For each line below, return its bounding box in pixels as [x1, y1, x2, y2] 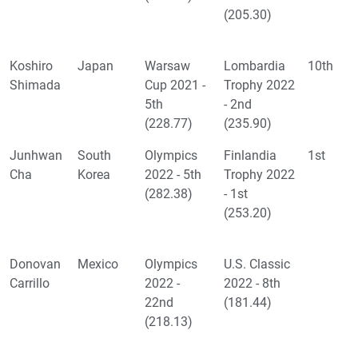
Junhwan [10, 148, 62, 164]
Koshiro [10, 58, 53, 74]
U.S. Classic [224, 257, 290, 272]
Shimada [10, 78, 61, 93]
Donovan [10, 257, 61, 272]
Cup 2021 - [145, 78, 205, 93]
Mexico [78, 257, 118, 272]
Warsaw [145, 58, 190, 74]
